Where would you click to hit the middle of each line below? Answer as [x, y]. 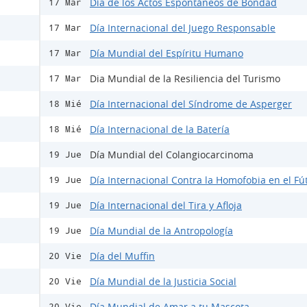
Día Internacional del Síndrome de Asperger [191, 104]
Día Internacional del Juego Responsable [183, 28]
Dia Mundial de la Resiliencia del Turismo [185, 79]
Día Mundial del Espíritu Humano [167, 53]
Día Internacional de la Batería [160, 130]
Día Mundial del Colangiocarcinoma [172, 155]
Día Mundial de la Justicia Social [163, 282]
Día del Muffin [122, 256]
